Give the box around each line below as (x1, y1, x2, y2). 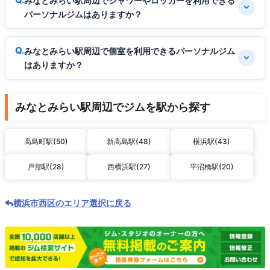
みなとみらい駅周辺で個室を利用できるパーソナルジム (24, 45, 235, 56)
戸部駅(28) (28, 162, 65, 171)
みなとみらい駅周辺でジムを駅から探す (15, 100, 210, 113)
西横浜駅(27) (107, 162, 151, 171)
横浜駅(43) (193, 136, 231, 146)
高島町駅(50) (24, 136, 69, 146)
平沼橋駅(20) (189, 162, 234, 171)
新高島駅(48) (106, 136, 151, 146)
